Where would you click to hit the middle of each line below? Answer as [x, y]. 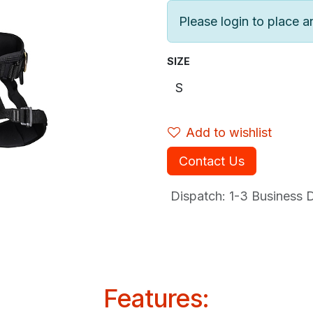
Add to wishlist [229, 132]
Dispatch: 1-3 [208, 196]
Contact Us [212, 161]
